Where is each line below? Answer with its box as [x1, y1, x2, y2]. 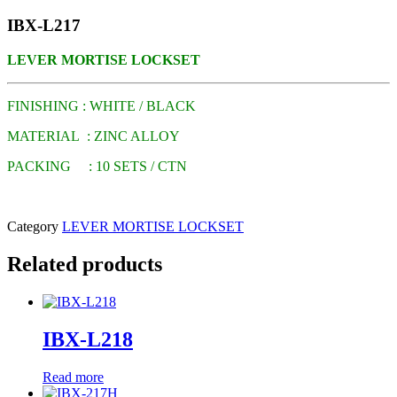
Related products [7, 252, 162, 276]
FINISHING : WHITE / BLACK [7, 97, 196, 113]
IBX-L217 [7, 16, 81, 35]
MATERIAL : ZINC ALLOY [7, 128, 180, 144]
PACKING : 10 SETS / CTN [7, 158, 187, 174]
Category [7, 218, 58, 234]
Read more [43, 369, 104, 385]
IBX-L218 [43, 327, 133, 351]
